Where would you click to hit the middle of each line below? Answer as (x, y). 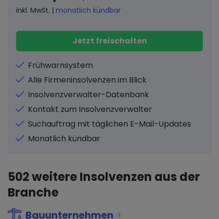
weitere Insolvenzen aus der (115, 177)
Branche (33, 192)
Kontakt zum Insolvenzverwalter (90, 109)
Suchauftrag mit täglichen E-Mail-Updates (109, 124)
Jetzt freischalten (109, 41)
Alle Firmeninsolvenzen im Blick (87, 80)
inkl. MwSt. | (36, 10)
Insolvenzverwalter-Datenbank (88, 95)
